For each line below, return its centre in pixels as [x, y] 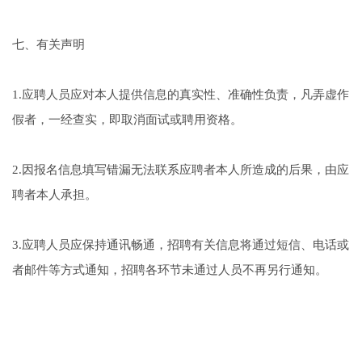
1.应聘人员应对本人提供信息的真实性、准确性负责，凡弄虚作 [180, 95]
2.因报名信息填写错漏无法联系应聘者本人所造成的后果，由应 [180, 170]
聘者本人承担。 [54, 195]
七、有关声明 [48, 45]
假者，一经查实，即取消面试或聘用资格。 [127, 120]
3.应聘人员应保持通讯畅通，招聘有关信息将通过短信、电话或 [180, 245]
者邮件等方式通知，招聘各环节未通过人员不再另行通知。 [169, 270]
